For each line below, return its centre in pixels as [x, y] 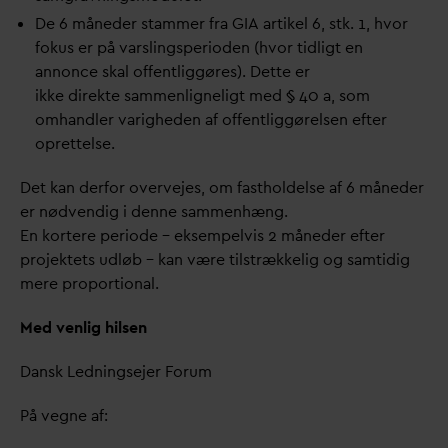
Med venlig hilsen [83, 327]
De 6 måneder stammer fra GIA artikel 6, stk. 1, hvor [221, 23]
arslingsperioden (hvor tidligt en [245, 47]
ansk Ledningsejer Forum [121, 371]
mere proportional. [89, 283]
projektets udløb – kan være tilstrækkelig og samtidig [215, 259]
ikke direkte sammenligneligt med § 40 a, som [202, 95]
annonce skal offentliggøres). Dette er [172, 71]
